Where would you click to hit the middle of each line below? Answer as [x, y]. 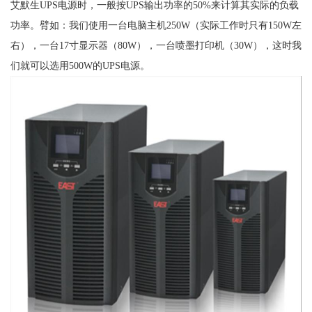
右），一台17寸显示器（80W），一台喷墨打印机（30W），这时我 [156, 45]
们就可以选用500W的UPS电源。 [80, 65]
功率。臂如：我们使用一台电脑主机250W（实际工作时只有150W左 [156, 25]
